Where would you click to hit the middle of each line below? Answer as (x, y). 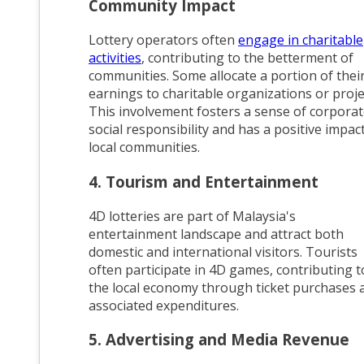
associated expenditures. (164, 305)
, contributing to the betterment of (247, 58)
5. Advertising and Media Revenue (219, 340)
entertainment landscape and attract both (216, 234)
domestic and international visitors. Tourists (223, 251)
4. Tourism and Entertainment (204, 181)
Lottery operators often (163, 40)
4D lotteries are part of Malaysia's (192, 216)
